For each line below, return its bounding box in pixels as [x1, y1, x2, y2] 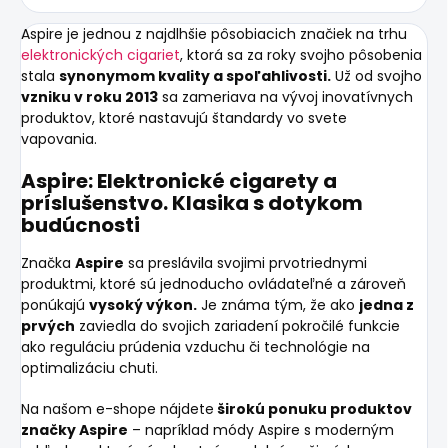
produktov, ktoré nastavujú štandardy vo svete [21, 108, 347, 129]
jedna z [359, 295, 414, 315]
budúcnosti [21, 211, 140, 240]
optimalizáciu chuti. [21, 358, 158, 378]
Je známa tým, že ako [197, 295, 359, 315]
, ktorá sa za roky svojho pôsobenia [180, 45, 422, 66]
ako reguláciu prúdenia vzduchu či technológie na [21, 337, 370, 357]
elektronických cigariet [21, 45, 180, 66]
